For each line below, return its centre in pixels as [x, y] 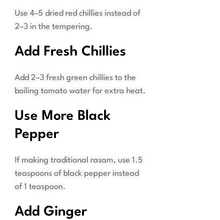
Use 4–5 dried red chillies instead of [78, 14]
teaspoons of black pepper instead [77, 174]
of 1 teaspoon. [40, 187]
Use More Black [63, 117]
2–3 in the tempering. [54, 27]
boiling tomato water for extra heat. [80, 91]
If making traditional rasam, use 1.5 [79, 161]
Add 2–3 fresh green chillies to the [75, 78]
